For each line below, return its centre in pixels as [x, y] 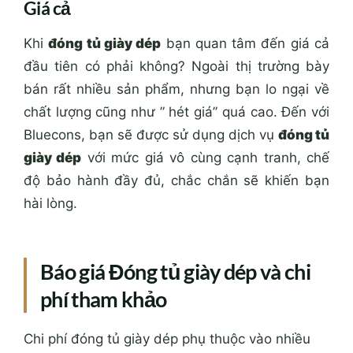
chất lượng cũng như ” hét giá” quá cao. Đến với [176, 112]
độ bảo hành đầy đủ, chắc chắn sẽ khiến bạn [176, 181]
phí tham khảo [104, 299]
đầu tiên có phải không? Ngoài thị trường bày [176, 67]
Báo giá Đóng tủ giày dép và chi [176, 272]
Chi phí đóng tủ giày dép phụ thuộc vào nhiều [167, 339]
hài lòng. [50, 204]
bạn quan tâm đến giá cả [245, 44]
